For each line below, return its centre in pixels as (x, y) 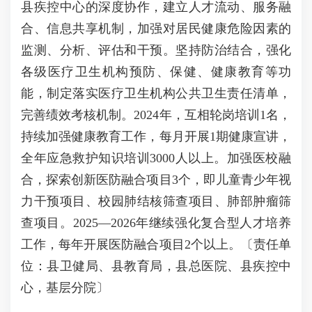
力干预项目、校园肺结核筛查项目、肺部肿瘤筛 (156, 201)
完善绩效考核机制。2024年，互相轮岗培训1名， (156, 115)
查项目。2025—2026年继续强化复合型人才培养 (156, 223)
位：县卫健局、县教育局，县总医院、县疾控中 (156, 266)
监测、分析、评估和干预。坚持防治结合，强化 (156, 50)
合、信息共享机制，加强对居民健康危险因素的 (156, 29)
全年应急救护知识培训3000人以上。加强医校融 (156, 158)
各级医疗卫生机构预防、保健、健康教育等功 (156, 72)
